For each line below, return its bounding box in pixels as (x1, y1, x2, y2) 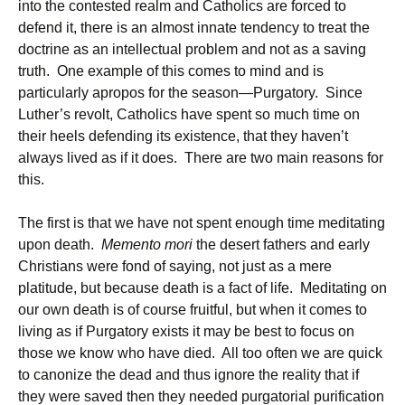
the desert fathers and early (196, 237, 370, 252)
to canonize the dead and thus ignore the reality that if (18, 367, 359, 382)
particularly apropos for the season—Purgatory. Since (18, 85, 363, 100)
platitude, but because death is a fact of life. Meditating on (18, 280, 387, 296)
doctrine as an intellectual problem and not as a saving (18, 42, 366, 57)
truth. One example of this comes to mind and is (18, 63, 324, 79)
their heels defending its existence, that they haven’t (18, 128, 348, 144)
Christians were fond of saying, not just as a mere (18, 259, 332, 274)
